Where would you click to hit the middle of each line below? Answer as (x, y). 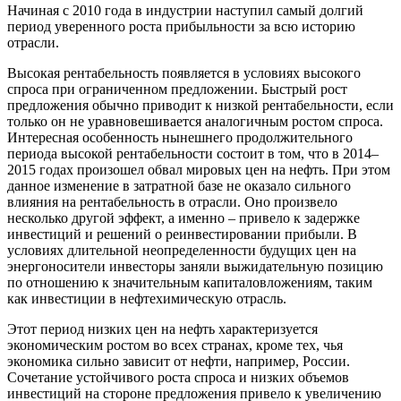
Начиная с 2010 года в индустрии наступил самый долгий (185, 11)
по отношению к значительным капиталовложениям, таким (190, 283)
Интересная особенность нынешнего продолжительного (180, 138)
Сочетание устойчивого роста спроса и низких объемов (178, 378)
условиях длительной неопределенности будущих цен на (182, 251)
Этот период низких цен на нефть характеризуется (162, 329)
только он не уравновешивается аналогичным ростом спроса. (195, 122)
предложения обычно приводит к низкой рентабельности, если (200, 106)
